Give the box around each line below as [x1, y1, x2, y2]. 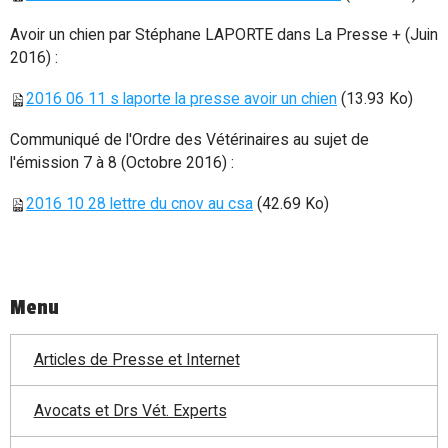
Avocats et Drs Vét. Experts [33, 401, 227, 421]
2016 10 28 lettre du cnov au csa [26, 193, 253, 213]
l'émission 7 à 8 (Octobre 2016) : [10, 152, 234, 172]
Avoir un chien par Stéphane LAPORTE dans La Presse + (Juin [10, 24, 438, 44]
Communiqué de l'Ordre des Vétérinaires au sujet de [10, 129, 369, 149]
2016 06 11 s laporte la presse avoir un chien [26, 88, 337, 108]
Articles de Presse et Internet [33, 350, 240, 370]
